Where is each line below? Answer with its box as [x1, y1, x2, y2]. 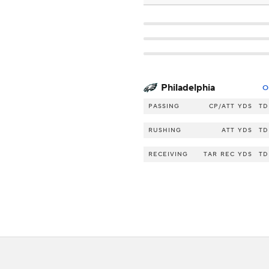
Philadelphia [161, 82, 215, 94]
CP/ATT [209, 102, 235, 110]
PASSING [148, 102, 180, 110]
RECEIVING [148, 150, 188, 159]
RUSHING [148, 126, 181, 134]
